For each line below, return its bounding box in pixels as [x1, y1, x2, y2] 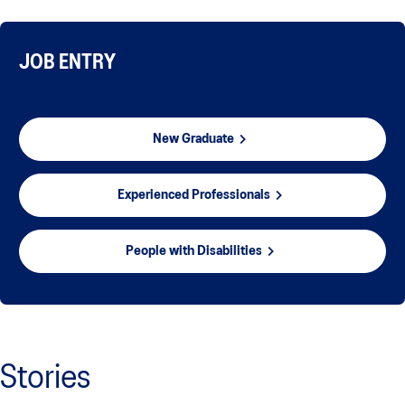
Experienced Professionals [117, 189, 270, 202]
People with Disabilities [125, 245, 262, 259]
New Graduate [153, 133, 234, 146]
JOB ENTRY [19, 54, 116, 73]
